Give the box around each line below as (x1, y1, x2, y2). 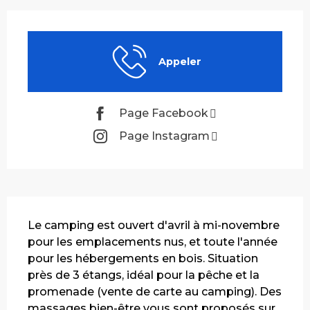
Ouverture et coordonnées (7, 12, 200, 28)
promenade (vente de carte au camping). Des (28, 284, 282, 298)
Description (7, 197, 92, 215)
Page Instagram (119, 129, 210, 143)
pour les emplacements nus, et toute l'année (28, 235, 277, 248)
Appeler (158, 55, 201, 68)
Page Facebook (119, 107, 208, 120)
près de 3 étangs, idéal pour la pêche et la (28, 268, 259, 282)
